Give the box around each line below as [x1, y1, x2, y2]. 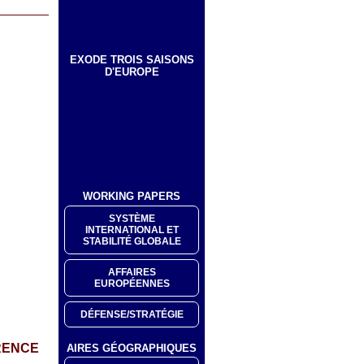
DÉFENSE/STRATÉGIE [80, 308, 184, 320]
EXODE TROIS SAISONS [69, 53, 194, 66]
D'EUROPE [104, 65, 159, 78]
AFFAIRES [107, 266, 156, 278]
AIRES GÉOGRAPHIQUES [67, 341, 197, 354]
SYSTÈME [108, 212, 155, 224]
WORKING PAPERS [83, 190, 180, 203]
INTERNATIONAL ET [84, 223, 179, 236]
